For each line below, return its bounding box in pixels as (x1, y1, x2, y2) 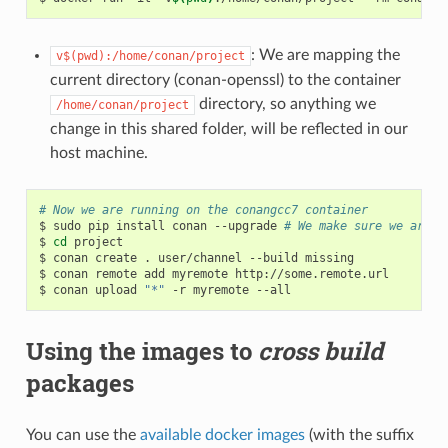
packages (25, 366, 134, 399)
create (94, 250, 137, 265)
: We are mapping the (250, 46, 400, 63)
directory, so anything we (194, 95, 376, 112)
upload (94, 282, 137, 297)
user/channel (157, 250, 242, 265)
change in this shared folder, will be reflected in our (49, 120, 408, 137)
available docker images (139, 426, 305, 443)
